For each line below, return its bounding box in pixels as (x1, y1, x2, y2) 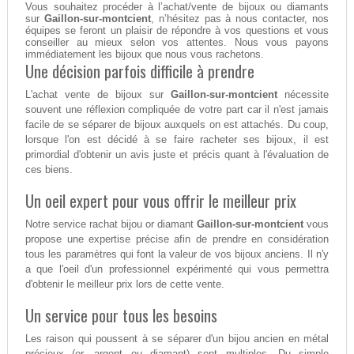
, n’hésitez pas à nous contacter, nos (150, 13, 330, 25)
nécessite (277, 88, 330, 100)
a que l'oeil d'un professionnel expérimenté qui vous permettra (24, 262, 330, 275)
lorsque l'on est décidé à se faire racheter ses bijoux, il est (24, 133, 330, 145)
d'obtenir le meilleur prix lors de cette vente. (24, 277, 224, 290)
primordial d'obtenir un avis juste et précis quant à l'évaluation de (24, 148, 330, 160)
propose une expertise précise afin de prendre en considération (24, 232, 330, 245)
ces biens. (24, 163, 73, 175)
